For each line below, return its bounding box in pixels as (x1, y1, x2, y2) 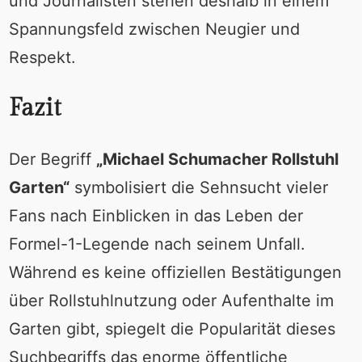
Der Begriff (8, 149, 96, 170)
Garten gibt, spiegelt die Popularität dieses (8, 319, 335, 339)
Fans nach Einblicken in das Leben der (8, 206, 303, 226)
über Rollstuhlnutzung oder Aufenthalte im (8, 291, 334, 311)
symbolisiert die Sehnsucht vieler (69, 178, 328, 198)
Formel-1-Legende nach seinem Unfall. (8, 234, 305, 255)
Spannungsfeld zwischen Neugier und (8, 19, 300, 39)
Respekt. (8, 47, 76, 67)
